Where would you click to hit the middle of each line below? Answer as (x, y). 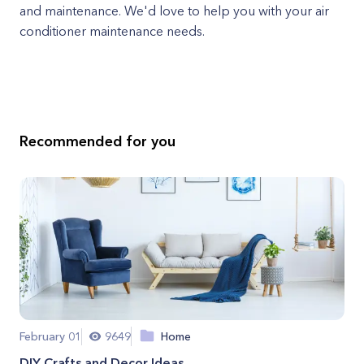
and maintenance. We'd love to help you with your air (174, 11)
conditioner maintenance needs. (112, 31)
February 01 (50, 336)
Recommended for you (97, 141)
